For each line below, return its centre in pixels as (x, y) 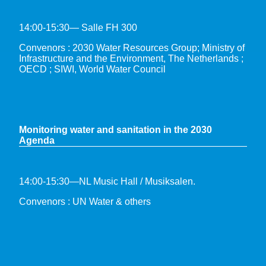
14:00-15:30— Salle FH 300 (78, 27)
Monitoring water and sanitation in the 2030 (115, 129)
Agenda (37, 140)
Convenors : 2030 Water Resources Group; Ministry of (132, 47)
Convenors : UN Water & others (85, 201)
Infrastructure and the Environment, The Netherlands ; (131, 58)
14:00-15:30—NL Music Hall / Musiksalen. (107, 181)
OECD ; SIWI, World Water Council (92, 69)
